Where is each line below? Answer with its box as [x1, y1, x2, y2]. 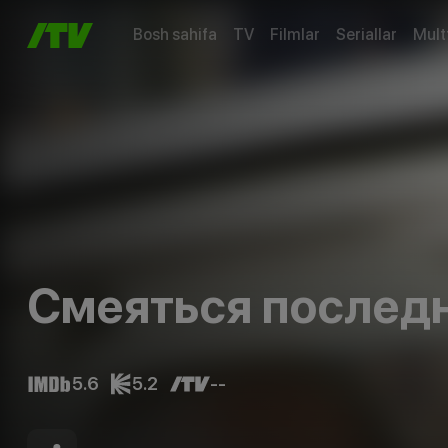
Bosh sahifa [132, 25, 217, 44]
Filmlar [269, 25, 320, 44]
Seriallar [335, 25, 397, 44]
